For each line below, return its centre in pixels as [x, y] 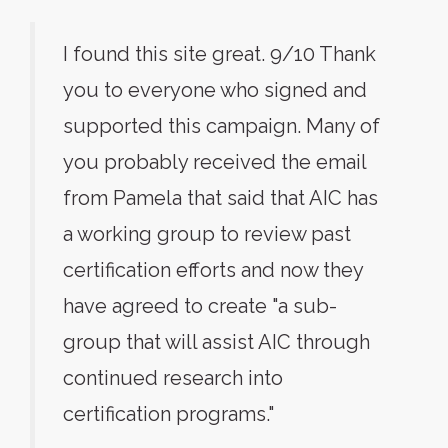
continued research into [173, 378]
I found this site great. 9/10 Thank [219, 54]
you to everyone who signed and [215, 90]
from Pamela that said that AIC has [220, 198]
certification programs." [168, 414]
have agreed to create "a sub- [200, 306]
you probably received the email [214, 162]
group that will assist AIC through [216, 342]
